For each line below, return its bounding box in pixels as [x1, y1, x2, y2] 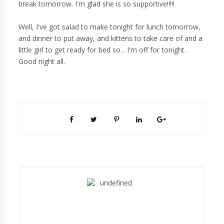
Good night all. [18, 56, 67, 66]
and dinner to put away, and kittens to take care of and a [18, 33, 203, 43]
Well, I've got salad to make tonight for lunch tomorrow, [18, 22, 201, 32]
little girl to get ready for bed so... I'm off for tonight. [18, 45, 186, 55]
